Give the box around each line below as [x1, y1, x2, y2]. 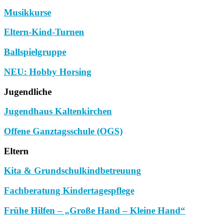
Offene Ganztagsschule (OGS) [4, 126, 123, 136]
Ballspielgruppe [4, 47, 66, 57]
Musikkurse [4, 7, 51, 18]
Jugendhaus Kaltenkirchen [4, 106, 112, 117]
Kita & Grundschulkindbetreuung [4, 165, 141, 176]
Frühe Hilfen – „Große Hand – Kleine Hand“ [4, 205, 185, 216]
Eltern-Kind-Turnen [4, 27, 84, 37]
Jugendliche [4, 86, 52, 97]
